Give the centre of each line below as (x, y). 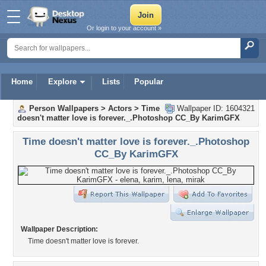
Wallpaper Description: (59, 229)
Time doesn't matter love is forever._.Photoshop (136, 141)
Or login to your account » (124, 28)
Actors (120, 108)
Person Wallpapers (64, 108)
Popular (149, 82)
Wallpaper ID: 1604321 (215, 108)
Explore (62, 82)
